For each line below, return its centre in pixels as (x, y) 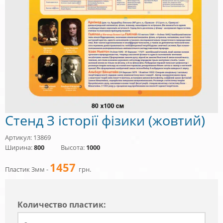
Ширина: (19, 148)
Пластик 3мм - (27, 169)
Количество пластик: (62, 205)
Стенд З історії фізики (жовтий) (105, 120)
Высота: (73, 148)
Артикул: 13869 (28, 138)
